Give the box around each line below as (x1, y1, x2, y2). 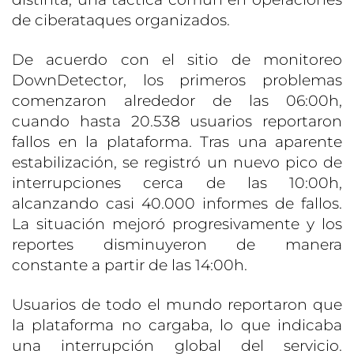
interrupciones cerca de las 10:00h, (12, 174, 342, 193)
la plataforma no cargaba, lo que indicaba (12, 316, 342, 335)
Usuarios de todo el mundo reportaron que (12, 296, 342, 314)
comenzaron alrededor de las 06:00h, (12, 92, 342, 111)
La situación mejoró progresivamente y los (12, 215, 342, 234)
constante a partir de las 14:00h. (12, 256, 247, 275)
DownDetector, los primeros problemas (12, 71, 342, 90)
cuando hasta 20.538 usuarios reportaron (12, 112, 342, 131)
